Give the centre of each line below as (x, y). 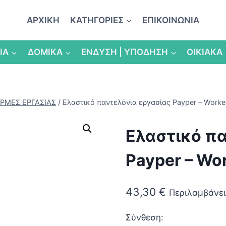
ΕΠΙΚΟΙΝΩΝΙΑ (171, 20)
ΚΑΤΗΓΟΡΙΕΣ (97, 20)
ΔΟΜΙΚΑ (45, 52)
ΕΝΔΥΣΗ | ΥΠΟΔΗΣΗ (125, 52)
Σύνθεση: (144, 218)
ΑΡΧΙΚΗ (43, 20)
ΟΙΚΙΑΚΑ (205, 52)
